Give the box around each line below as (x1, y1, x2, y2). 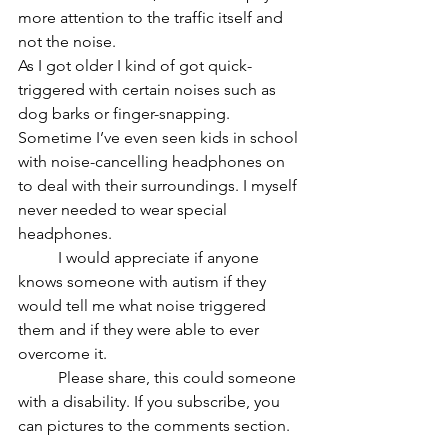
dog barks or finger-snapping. (18, 104, 234, 123)
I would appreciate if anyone (18, 248, 58, 267)
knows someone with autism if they (18, 272, 270, 291)
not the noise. (18, 32, 116, 51)
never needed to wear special (18, 200, 231, 219)
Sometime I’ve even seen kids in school (18, 128, 302, 147)
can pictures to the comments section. (18, 416, 294, 435)
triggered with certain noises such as (18, 80, 280, 99)
